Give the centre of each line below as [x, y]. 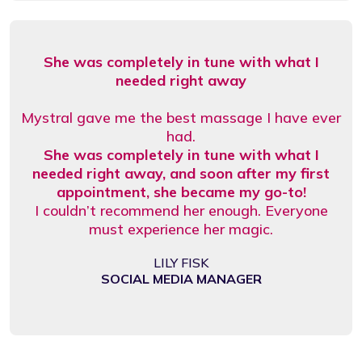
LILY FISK [181, 262]
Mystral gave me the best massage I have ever [181, 117]
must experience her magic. [181, 229]
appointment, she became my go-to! [181, 192]
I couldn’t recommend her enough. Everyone [181, 210]
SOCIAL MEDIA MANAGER [181, 278]
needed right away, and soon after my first [181, 173]
